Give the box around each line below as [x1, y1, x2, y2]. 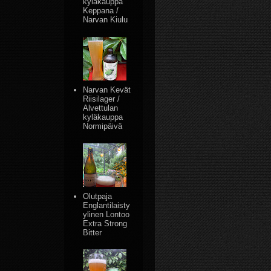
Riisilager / [83, 94, 120, 103]
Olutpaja [83, 191, 113, 201]
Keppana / [83, 6, 119, 15]
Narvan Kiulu [83, 15, 128, 24]
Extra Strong [83, 218, 128, 228]
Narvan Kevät [83, 85, 131, 94]
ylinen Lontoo [83, 209, 130, 219]
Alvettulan [83, 103, 119, 113]
